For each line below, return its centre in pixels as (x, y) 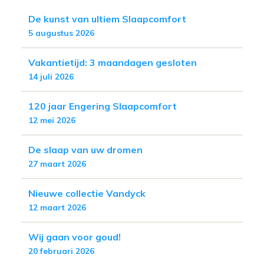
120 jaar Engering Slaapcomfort (103, 106)
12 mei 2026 (52, 120)
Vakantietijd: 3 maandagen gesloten (113, 62)
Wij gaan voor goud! (75, 237)
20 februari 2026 (61, 251)
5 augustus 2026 (61, 33)
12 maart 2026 (57, 207)
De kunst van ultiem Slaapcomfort (107, 19)
